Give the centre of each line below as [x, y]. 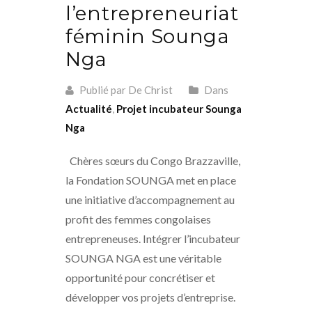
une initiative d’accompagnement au [150, 199]
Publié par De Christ [125, 89]
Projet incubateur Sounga [179, 108]
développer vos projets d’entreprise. [150, 297]
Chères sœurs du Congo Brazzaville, [153, 160]
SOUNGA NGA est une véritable [143, 258]
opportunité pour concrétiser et [140, 277]
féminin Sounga [148, 36]
